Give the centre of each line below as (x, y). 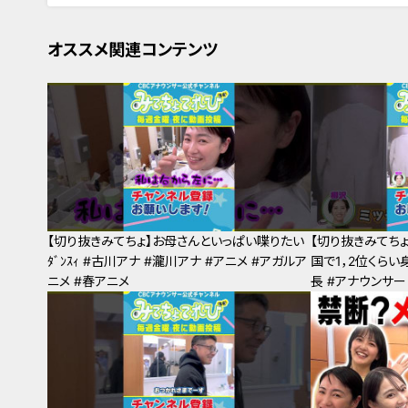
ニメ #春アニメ (88, 281)
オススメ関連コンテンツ (133, 50)
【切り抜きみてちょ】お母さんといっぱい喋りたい (176, 241)
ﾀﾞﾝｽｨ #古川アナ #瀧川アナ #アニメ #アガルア (177, 261)
